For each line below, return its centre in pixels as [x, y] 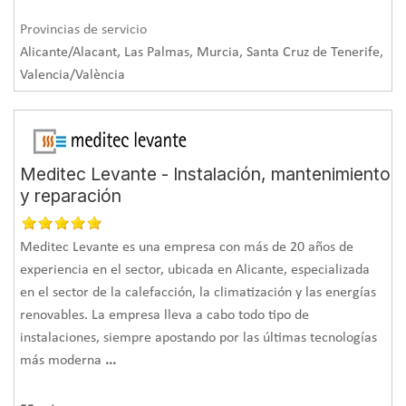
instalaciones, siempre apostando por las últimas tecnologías [199, 338]
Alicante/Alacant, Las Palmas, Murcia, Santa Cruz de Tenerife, [202, 52]
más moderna [63, 360]
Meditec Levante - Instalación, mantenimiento [206, 174]
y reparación [71, 195]
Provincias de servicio [84, 29]
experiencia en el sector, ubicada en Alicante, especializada [195, 270]
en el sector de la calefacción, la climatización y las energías [198, 292]
